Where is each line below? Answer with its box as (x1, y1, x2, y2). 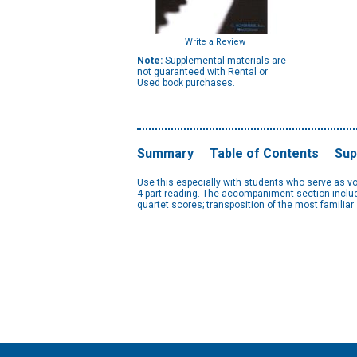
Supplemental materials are (163, 55, 286, 66)
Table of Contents (210, 146, 319, 161)
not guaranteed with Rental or (137, 66, 268, 77)
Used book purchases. (137, 77, 235, 88)
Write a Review (185, 37, 245, 47)
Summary (137, 146, 194, 161)
